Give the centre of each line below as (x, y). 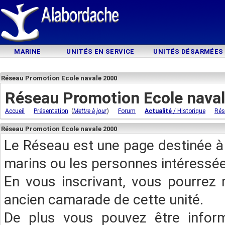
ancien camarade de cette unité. (104, 200)
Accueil (15, 111)
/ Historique (189, 111)
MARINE (28, 51)
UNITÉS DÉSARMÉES (188, 51)
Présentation (51, 111)
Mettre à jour (90, 111)
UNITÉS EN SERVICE (100, 51)
